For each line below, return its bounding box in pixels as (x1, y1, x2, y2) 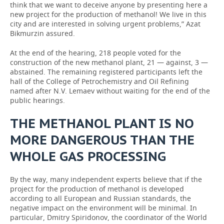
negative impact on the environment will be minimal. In (10, 203, 197, 212)
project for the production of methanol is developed (10, 184, 184, 193)
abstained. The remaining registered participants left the (10, 67, 202, 76)
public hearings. (10, 95, 65, 105)
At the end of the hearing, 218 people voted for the (10, 48, 181, 57)
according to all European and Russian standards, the (10, 193, 191, 203)
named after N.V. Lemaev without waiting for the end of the (10, 86, 210, 95)
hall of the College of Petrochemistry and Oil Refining (10, 76, 189, 86)
